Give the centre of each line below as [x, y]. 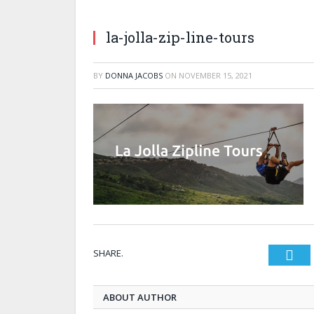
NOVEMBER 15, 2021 [216, 75]
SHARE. [108, 253]
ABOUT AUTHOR [140, 297]
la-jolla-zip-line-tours [180, 37]
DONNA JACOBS [134, 75]
